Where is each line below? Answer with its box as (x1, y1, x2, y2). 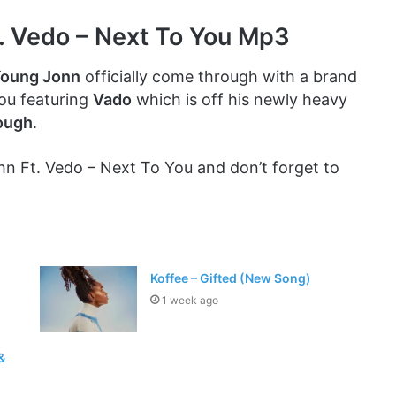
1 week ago (162, 293, 219, 307)
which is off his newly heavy (132, 89, 347, 109)
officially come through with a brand (80, 66, 357, 86)
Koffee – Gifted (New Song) (150, 270, 312, 286)
